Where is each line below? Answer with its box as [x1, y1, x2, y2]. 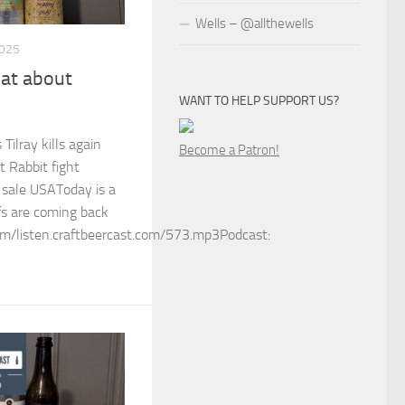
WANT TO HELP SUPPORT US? [179, 93, 339, 108]
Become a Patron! [179, 142, 279, 158]
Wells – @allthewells [195, 15, 314, 32]
